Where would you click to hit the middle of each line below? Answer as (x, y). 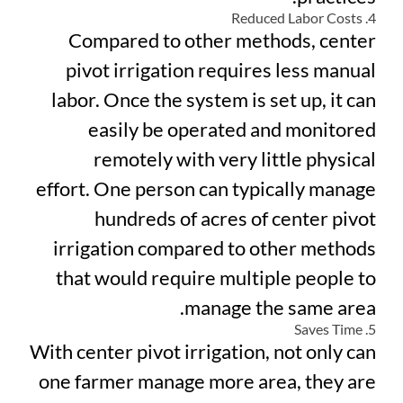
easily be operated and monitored (232, 130)
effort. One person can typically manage (206, 189)
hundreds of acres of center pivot (235, 219)
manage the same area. (280, 308)
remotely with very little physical (235, 159)
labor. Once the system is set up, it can (214, 100)
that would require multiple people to (216, 278)
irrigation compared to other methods (215, 248)
